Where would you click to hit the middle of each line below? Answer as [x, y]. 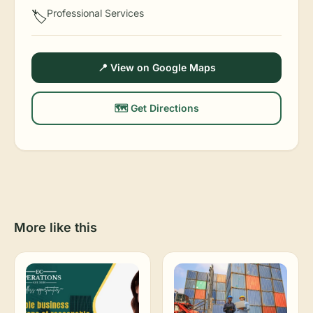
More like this [56, 227]
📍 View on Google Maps [156, 67]
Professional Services [95, 13]
